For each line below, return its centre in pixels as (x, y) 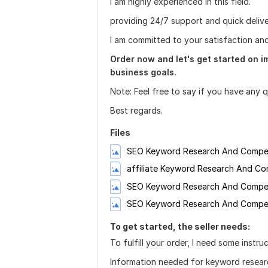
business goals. (143, 72)
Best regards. (136, 110)
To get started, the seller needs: (180, 226)
